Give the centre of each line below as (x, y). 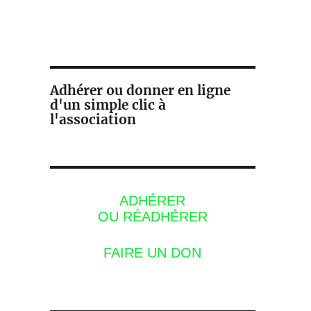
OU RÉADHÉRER (152, 217)
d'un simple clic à (108, 104)
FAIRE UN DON (153, 253)
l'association (93, 119)
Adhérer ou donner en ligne (140, 90)
